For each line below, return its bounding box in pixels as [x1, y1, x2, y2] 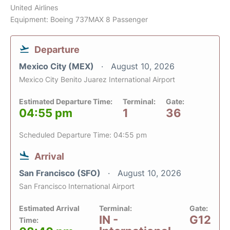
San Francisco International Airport [19, 182, 135, 191]
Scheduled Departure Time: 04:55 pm [19, 130, 147, 140]
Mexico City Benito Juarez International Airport [19, 75, 175, 84]
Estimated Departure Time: [19, 97, 112, 106]
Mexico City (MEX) [19, 61, 96, 72]
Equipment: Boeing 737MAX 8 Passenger [10, 15, 148, 24]
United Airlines [10, 3, 58, 12]
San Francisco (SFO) [19, 168, 103, 179]
